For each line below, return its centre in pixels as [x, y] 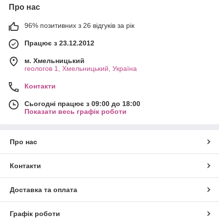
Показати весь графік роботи [76, 111]
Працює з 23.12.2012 [59, 43]
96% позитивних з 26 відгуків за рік [79, 25]
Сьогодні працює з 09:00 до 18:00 [82, 103]
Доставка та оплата [44, 189]
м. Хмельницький [55, 60]
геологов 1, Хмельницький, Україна [81, 68]
